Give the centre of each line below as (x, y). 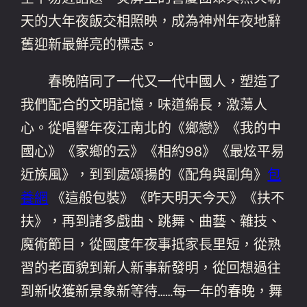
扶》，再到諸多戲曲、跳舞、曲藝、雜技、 (151, 221)
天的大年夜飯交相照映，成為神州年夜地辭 (151, 21)
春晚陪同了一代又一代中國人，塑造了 (151, 81)
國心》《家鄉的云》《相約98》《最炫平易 (153, 151)
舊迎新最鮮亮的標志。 (89, 44)
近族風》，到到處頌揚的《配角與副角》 (144, 174)
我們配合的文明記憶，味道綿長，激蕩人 (144, 105)
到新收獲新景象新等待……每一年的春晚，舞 (152, 291)
